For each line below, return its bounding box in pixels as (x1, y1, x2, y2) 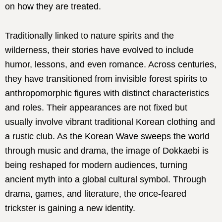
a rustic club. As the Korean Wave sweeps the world (5, 131, 210, 141)
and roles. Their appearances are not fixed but (5, 103, 187, 112)
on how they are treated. (5, 1, 101, 11)
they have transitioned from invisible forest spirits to (5, 74, 207, 84)
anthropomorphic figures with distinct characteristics (5, 88, 209, 98)
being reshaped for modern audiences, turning (5, 160, 187, 170)
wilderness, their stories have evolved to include (5, 45, 194, 55)
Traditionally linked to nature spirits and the (5, 31, 174, 41)
